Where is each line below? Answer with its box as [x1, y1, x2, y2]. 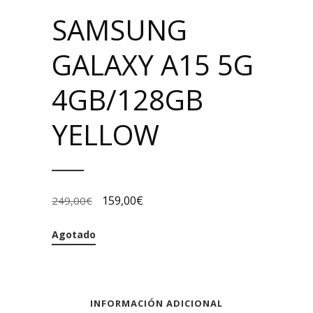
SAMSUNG [52, 10, 187, 49]
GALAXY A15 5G [52, 45, 254, 84]
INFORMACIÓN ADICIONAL [90, 296, 223, 310]
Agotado [52, 227, 96, 241]
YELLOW [52, 115, 159, 154]
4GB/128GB [52, 80, 203, 119]
